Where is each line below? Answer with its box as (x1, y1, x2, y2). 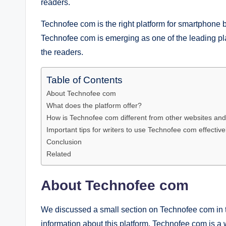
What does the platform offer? (46, 101, 142, 109)
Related (46, 149, 71, 158)
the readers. (41, 47, 83, 56)
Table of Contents (46, 74, 123, 85)
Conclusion (46, 137, 82, 146)
